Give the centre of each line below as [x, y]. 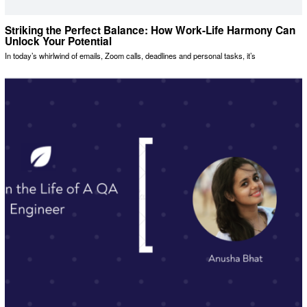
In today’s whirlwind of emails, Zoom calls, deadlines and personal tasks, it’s [130, 56]
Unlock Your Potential [58, 41]
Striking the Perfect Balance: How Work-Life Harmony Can [150, 30]
